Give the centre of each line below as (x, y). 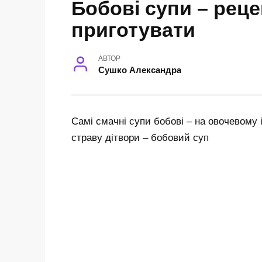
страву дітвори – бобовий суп (140, 138)
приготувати (133, 30)
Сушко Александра (139, 70)
